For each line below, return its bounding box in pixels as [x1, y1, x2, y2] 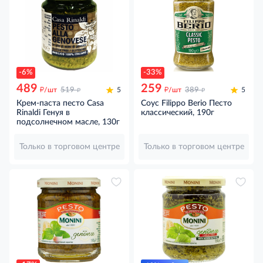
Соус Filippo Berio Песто [141, 99, 232, 107]
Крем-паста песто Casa [16, 99, 104, 107]
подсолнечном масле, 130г [16, 117, 120, 126]
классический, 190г [141, 108, 214, 117]
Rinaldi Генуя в [16, 108, 70, 117]
